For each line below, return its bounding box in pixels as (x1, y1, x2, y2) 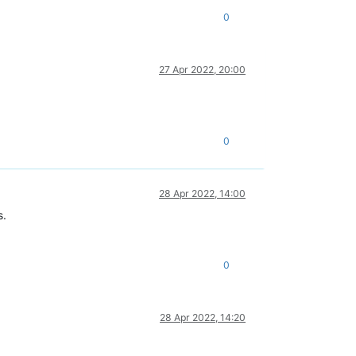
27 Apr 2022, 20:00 (159, 63, 246, 75)
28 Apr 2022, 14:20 (160, 311, 246, 323)
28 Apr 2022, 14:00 (159, 187, 246, 199)
